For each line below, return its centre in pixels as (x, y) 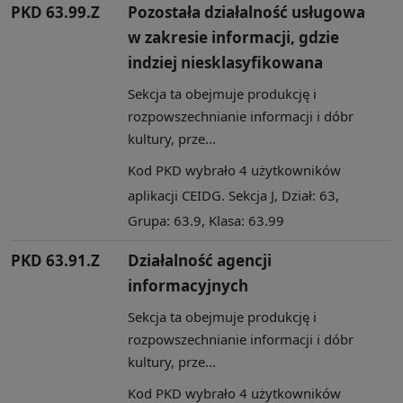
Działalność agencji (200, 260)
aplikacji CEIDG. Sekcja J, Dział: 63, (233, 195)
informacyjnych (188, 285)
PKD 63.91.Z (55, 260)
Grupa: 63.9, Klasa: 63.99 (206, 220)
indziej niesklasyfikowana (225, 62)
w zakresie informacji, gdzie (233, 37)
